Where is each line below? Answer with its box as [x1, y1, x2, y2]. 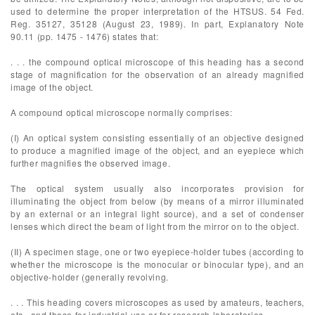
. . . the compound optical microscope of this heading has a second [11, 56, 304, 67]
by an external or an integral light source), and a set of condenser [11, 207, 304, 219]
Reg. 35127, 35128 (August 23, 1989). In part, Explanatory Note [11, 18, 304, 30]
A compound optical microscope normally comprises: [11, 106, 233, 118]
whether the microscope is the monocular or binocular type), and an [11, 258, 304, 270]
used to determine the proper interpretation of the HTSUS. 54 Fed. [11, 5, 304, 17]
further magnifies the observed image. [11, 157, 171, 169]
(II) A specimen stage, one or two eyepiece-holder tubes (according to [11, 245, 304, 257]
